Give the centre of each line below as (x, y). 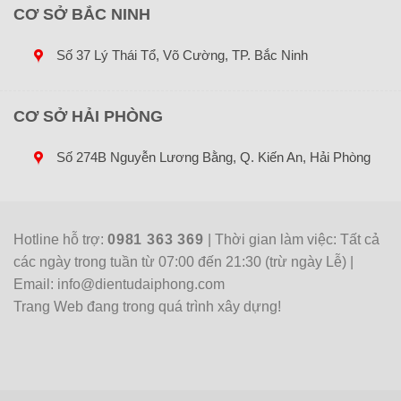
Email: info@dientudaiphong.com (119, 285)
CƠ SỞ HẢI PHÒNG (88, 117)
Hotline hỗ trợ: (60, 240)
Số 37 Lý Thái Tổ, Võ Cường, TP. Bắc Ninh (182, 55)
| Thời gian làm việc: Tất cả (294, 240)
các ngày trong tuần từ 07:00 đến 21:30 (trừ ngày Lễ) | (183, 262)
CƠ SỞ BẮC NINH (82, 15)
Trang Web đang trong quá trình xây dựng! (147, 307)
